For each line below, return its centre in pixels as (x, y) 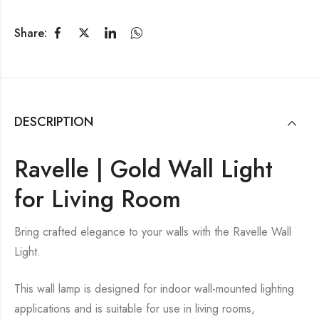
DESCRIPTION (54, 122)
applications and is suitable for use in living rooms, (135, 309)
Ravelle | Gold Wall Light (143, 169)
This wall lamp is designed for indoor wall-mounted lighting (154, 289)
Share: (31, 33)
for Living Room (98, 199)
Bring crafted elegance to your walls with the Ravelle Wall (153, 232)
